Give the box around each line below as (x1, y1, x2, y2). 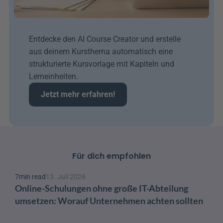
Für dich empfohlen (72, 150, 151, 162)
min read (19, 172, 46, 181)
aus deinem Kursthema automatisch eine (29, 46, 173, 56)
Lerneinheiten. (29, 71, 78, 81)
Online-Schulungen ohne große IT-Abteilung (15, 182, 188, 194)
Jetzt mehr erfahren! (41, 89, 115, 99)
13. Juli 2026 (46, 172, 86, 181)
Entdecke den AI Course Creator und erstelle (29, 34, 181, 44)
